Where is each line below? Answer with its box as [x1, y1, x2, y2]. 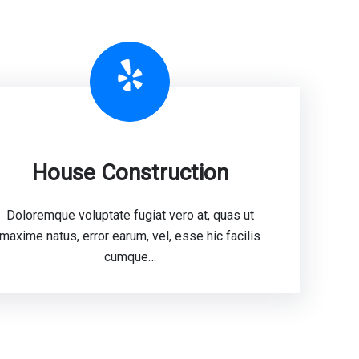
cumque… [103, 249, 156, 264]
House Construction [31, 159, 228, 186]
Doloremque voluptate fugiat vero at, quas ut [6, 208, 254, 223]
